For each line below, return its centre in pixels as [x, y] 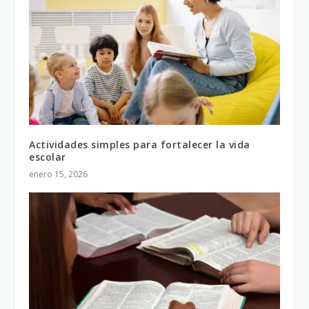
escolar [48, 157]
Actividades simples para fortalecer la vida [140, 145]
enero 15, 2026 [59, 175]
